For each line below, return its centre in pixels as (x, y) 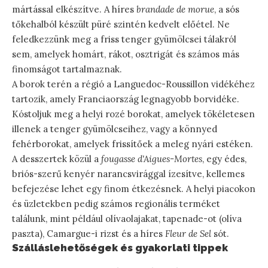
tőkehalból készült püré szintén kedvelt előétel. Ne (121, 24)
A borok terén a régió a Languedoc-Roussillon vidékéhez (133, 84)
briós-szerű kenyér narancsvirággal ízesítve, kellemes (128, 173)
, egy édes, (224, 159)
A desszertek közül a (57, 159)
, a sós (227, 9)
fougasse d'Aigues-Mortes (152, 159)
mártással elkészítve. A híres (74, 9)
